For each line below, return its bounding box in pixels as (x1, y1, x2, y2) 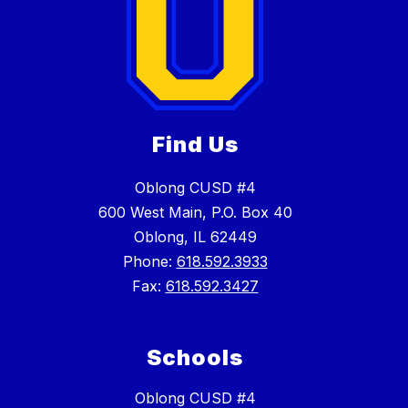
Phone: (122, 252, 177, 271)
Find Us (151, 131, 239, 158)
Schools (147, 344, 243, 372)
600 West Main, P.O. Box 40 (97, 203, 292, 222)
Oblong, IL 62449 (133, 228, 257, 247)
